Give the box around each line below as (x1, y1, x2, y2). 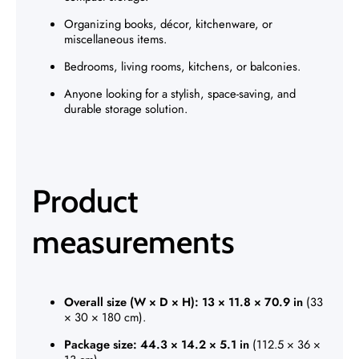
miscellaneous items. (64, 30, 167, 48)
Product (32, 182, 139, 220)
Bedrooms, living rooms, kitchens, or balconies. (64, 58, 301, 75)
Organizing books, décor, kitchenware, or (64, 15, 272, 33)
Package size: (64, 336, 137, 353)
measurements (32, 223, 235, 261)
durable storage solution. (64, 100, 188, 118)
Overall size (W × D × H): (64, 293, 199, 311)
